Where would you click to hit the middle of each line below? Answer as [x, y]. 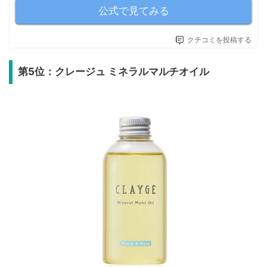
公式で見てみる [133, 10]
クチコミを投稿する [219, 39]
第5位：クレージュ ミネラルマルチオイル [113, 72]
